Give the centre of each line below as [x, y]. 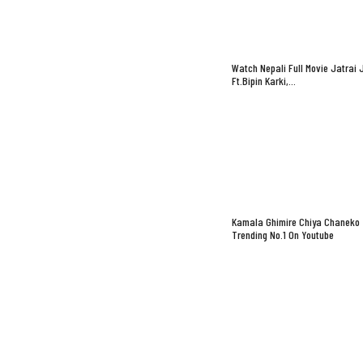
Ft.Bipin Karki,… [263, 80]
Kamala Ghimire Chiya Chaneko [295, 221]
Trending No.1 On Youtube [282, 234]
